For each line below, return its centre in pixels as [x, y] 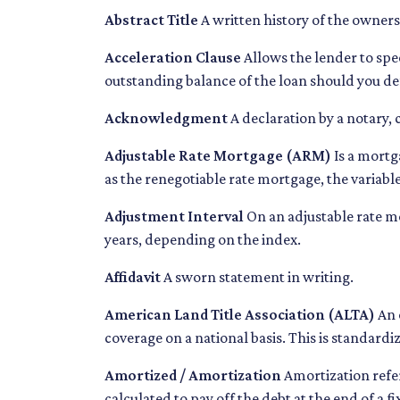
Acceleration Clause [173, 58]
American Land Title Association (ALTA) [240, 315]
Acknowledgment [166, 118]
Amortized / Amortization [193, 375]
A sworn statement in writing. [257, 277]
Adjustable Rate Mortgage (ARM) [218, 156]
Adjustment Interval [174, 217]
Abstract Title [151, 20]
